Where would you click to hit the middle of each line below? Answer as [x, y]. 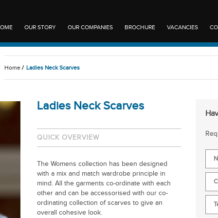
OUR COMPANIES [90, 27]
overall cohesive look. [69, 213]
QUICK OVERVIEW [68, 138]
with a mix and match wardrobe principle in [101, 174]
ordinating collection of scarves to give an [100, 203]
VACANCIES [182, 27]
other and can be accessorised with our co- [102, 193]
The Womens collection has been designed [102, 164]
